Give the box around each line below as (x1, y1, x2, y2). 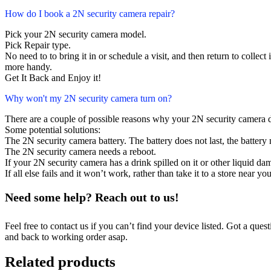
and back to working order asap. (5, 232, 128, 242)
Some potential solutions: (5, 125, 100, 135)
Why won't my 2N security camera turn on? (5, 93, 172, 103)
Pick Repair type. (5, 40, 71, 50)
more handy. (5, 62, 52, 72)
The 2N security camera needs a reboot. (5, 146, 156, 157)
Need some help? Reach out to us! (5, 191, 179, 204)
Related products (5, 253, 116, 270)
